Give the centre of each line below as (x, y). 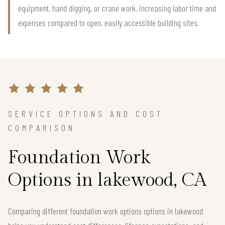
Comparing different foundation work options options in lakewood (105, 211)
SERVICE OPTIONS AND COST (86, 114)
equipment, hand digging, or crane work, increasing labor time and (117, 8)
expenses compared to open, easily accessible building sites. (109, 23)
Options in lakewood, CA (107, 181)
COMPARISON (42, 128)
